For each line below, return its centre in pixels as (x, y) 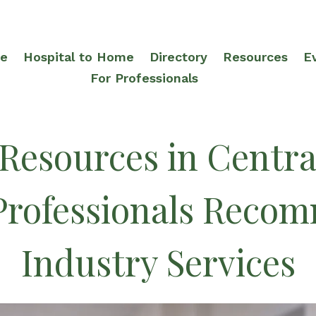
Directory (179, 56)
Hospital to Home (79, 56)
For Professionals (145, 78)
